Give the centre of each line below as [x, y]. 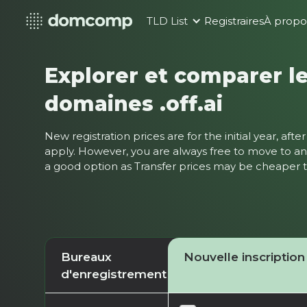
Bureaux [86, 256]
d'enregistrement [113, 273]
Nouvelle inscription [244, 256]
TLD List [168, 21]
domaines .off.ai [134, 103]
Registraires [234, 21]
